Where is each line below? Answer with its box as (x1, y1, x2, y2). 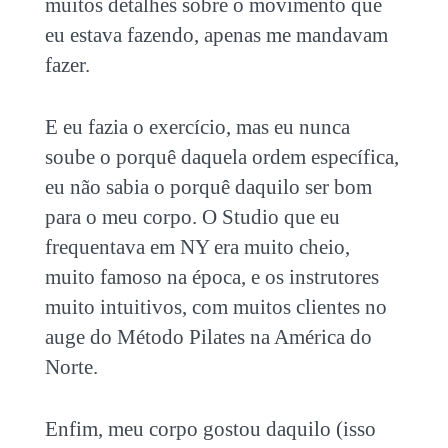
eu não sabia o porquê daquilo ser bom (44, 174, 372, 199)
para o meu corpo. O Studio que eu (44, 204, 340, 229)
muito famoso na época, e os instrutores (44, 264, 379, 289)
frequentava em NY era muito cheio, (44, 234, 350, 259)
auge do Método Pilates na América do (44, 324, 372, 349)
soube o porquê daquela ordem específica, (44, 144, 399, 169)
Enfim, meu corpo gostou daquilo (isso (44, 416, 376, 441)
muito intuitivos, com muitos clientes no (44, 294, 387, 319)
